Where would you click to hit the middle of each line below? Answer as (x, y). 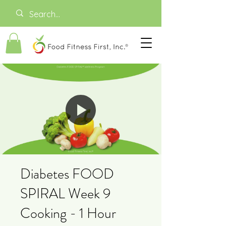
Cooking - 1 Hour (68, 213)
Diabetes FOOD (67, 174)
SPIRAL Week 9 (65, 193)
